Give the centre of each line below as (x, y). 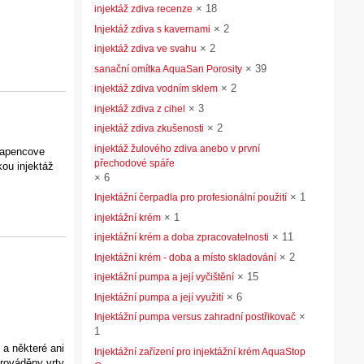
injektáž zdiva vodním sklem (156, 89)
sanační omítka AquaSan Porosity (168, 69)
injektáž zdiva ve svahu (145, 49)
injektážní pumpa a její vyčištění (164, 277)
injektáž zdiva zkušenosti (149, 128)
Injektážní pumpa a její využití (159, 297)
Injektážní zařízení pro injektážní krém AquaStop (200, 351)
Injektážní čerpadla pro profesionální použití (191, 197)
